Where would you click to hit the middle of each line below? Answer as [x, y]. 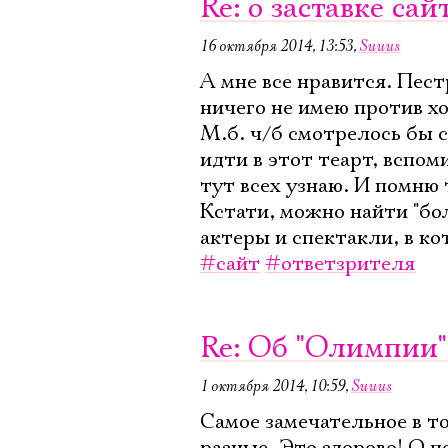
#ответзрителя [340, 264]
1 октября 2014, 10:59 [272, 386]
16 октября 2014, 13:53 [276, 46]
